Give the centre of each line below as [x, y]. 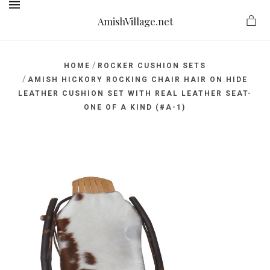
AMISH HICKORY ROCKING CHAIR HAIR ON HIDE [137, 80]
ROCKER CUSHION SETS [152, 66]
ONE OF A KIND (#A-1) [135, 107]
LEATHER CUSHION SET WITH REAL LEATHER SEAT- [135, 93]
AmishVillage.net [135, 21]
